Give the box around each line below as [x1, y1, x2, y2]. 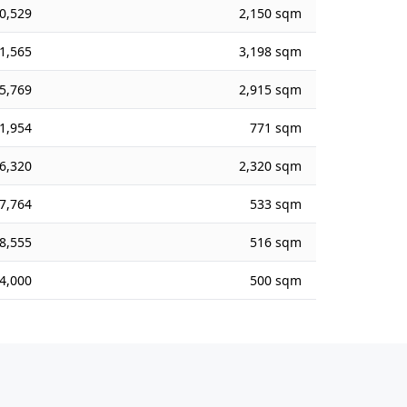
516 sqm [250, 233, 303, 251]
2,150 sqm [239, 5, 303, 22]
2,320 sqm [239, 157, 303, 174]
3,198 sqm [239, 43, 303, 60]
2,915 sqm [239, 81, 303, 98]
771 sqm [250, 119, 303, 136]
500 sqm [250, 272, 303, 289]
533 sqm [250, 195, 303, 213]
